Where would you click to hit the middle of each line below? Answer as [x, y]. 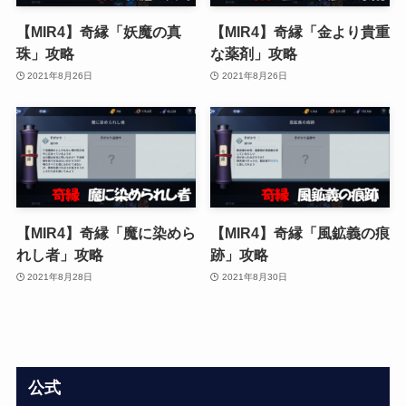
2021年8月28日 [60, 276]
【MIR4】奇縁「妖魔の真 [98, 32]
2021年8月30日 [254, 276]
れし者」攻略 [59, 255]
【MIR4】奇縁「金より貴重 [300, 32]
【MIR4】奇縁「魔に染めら [106, 233]
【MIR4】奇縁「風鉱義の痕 [300, 233]
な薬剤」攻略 [254, 54]
